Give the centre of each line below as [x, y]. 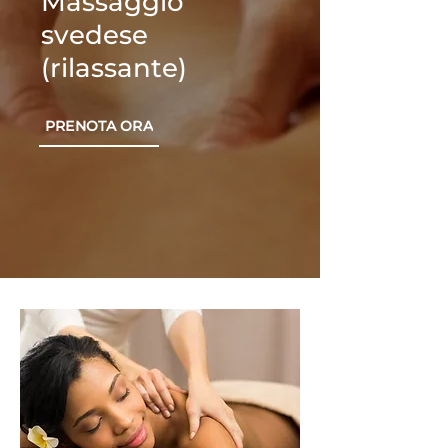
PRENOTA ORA [99, 126]
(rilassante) [114, 68]
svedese [94, 35]
